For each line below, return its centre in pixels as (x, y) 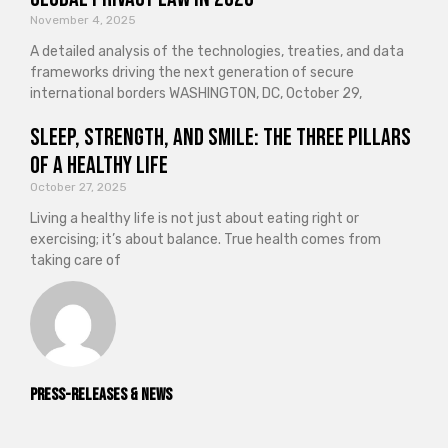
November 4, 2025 (83, 19)
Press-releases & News (101, 394)
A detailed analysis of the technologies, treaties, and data (217, 51)
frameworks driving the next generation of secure (192, 72)
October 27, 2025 (78, 186)
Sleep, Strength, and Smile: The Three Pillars (220, 137)
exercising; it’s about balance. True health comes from (205, 239)
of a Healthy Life (99, 165)
